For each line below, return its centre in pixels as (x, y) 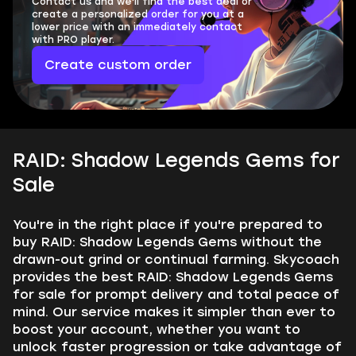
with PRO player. (73, 40)
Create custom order (118, 65)
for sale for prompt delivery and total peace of (176, 294)
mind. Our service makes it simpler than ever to (174, 312)
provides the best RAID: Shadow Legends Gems (173, 277)
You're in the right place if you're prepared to (168, 224)
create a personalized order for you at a (138, 14)
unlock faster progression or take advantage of (177, 347)
